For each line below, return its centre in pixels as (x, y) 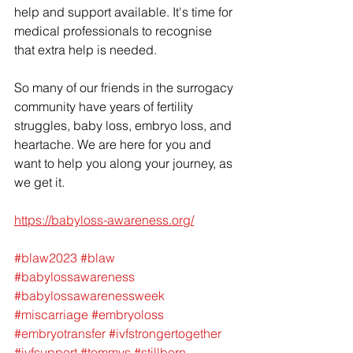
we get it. (39, 182)
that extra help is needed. (87, 50)
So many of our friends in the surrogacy (125, 87)
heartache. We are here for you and (114, 144)
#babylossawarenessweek (89, 295)
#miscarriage (51, 314)
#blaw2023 (46, 258)
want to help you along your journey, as (125, 163)
